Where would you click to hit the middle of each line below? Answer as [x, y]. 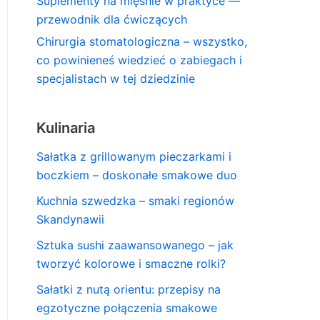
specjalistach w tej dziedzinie [116, 79]
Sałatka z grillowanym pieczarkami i [134, 157]
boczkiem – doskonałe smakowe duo [137, 175]
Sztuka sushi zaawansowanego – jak [135, 245]
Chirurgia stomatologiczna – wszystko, [142, 42]
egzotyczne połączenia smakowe [127, 308]
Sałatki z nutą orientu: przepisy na [129, 290]
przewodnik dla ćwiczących [112, 20]
